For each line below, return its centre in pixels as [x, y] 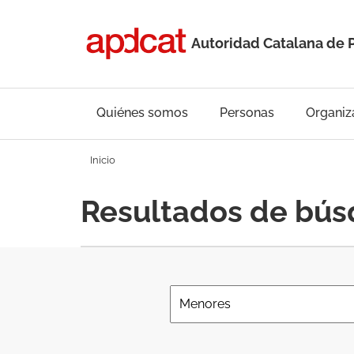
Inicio [103, 160]
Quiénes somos [142, 112]
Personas [247, 112]
